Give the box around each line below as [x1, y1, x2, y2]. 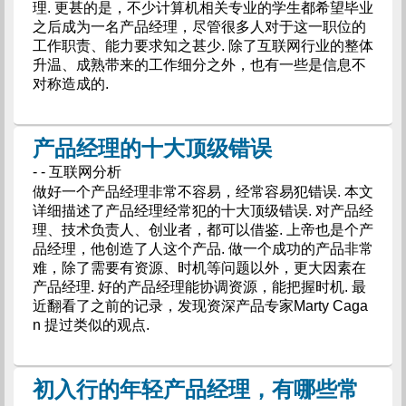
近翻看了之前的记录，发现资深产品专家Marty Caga [32, 298, 368, 314]
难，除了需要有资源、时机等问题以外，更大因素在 [32, 260, 366, 275]
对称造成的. [32, 76, 109, 92]
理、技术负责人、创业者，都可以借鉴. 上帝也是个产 [32, 222, 373, 237]
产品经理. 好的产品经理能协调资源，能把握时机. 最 [32, 279, 366, 295]
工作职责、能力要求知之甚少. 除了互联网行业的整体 [32, 38, 373, 53]
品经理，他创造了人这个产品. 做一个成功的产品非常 [32, 241, 373, 256]
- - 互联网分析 [32, 164, 121, 179]
